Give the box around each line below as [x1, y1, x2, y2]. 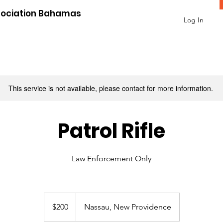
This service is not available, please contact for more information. [8, 83, 213, 93]
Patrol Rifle [58, 117, 165, 145]
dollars [44, 204, 59, 210]
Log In [183, 15, 204, 24]
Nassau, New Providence [84, 202, 171, 212]
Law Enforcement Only [72, 154, 151, 163]
